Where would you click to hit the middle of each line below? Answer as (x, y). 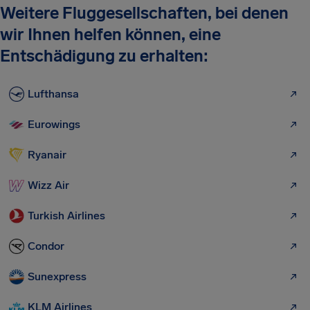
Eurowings (54, 124)
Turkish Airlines (66, 216)
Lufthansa (53, 94)
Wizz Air (48, 185)
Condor (46, 246)
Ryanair (47, 155)
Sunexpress (57, 276)
